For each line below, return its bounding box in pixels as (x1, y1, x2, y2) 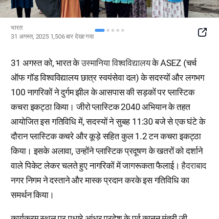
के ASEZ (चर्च (150, 58, 197, 68)
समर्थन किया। (11, 190, 54, 200)
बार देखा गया (66, 33, 94, 40)
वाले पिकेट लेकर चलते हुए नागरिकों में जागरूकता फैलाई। (11, 160, 182, 171)
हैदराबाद (181, 160, 207, 171)
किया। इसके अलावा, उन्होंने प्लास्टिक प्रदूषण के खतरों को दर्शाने (11, 146, 203, 156)
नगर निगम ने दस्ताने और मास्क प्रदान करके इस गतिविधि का (11, 175, 189, 185)
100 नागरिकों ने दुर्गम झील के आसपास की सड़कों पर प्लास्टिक (11, 87, 195, 97)
